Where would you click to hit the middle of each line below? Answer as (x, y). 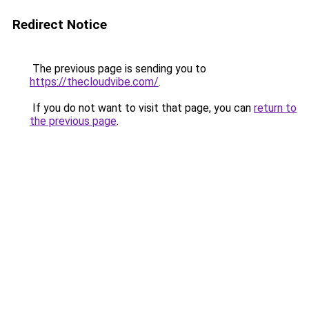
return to (275, 108)
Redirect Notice (60, 24)
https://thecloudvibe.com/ (94, 82)
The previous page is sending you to (118, 69)
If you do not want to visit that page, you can (142, 108)
